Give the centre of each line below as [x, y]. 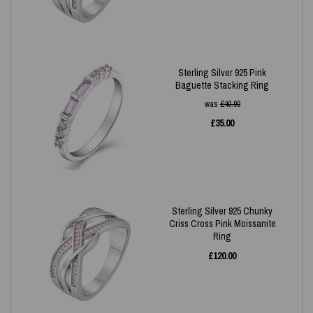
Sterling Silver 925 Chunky [222, 211]
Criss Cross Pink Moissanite [222, 224]
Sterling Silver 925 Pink [222, 73]
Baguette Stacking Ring [222, 85]
